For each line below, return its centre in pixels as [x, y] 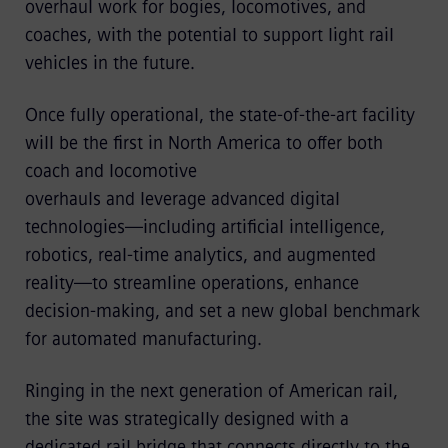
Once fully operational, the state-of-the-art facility [219, 115]
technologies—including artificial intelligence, [204, 227]
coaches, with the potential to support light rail [209, 35]
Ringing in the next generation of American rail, [211, 391]
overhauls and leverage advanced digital [182, 199]
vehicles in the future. [114, 63]
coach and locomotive [110, 171]
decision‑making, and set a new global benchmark [222, 311]
